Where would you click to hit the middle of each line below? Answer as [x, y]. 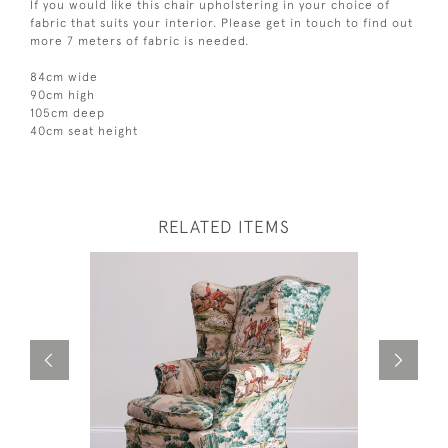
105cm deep [67, 113]
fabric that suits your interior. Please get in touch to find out [221, 23]
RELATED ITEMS [224, 227]
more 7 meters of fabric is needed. [139, 41]
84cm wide [64, 77]
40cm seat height [84, 131]
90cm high [62, 95]
